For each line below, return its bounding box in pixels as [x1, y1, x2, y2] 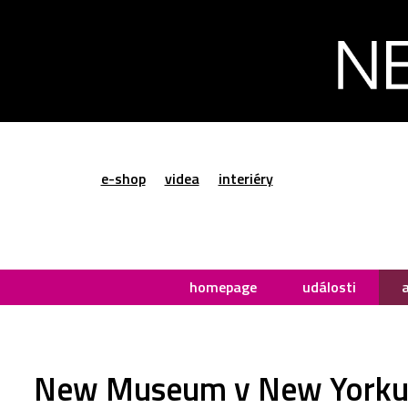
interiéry [218, 168, 273, 190]
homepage [189, 275, 257, 298]
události [302, 275, 356, 298]
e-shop [100, 168, 146, 190]
